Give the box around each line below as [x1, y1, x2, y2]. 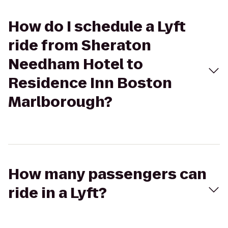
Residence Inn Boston [8, 73, 172, 93]
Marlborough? [8, 92, 112, 112]
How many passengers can [8, 164, 207, 184]
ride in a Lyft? [8, 183, 107, 203]
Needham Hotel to [8, 54, 143, 74]
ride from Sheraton [8, 36, 151, 55]
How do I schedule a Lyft [8, 17, 186, 37]
